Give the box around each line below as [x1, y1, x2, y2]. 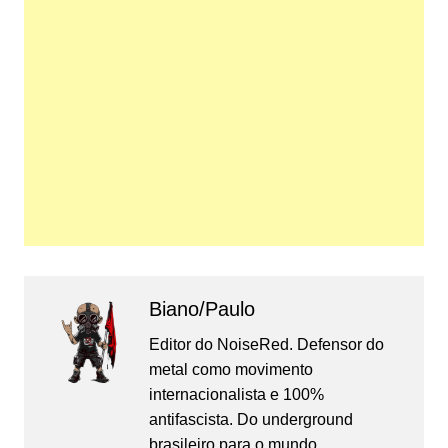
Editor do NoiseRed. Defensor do [148, 335, 384, 353]
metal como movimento [148, 360, 313, 378]
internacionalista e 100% [148, 385, 324, 403]
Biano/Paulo [148, 297, 255, 320]
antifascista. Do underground [148, 410, 353, 428]
